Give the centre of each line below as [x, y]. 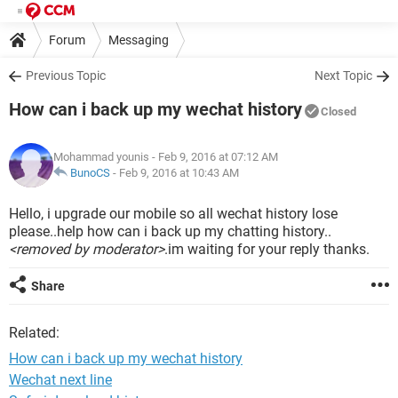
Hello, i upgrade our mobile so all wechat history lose [173, 214]
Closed [338, 111]
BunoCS [90, 173]
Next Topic [343, 76]
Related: [34, 333]
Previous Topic [66, 76]
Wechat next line [60, 380]
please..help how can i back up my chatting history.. [170, 231]
